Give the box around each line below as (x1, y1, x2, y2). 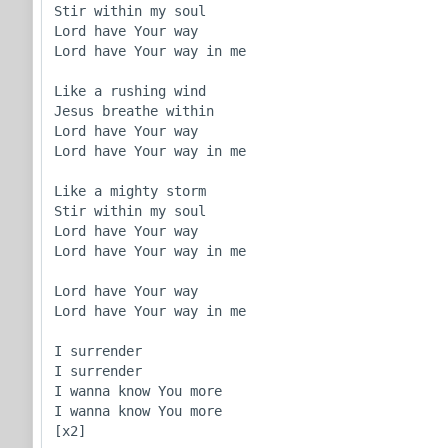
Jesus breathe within (54, 102, 214, 119)
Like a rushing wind (54, 82, 206, 99)
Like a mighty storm (54, 182, 206, 199)
